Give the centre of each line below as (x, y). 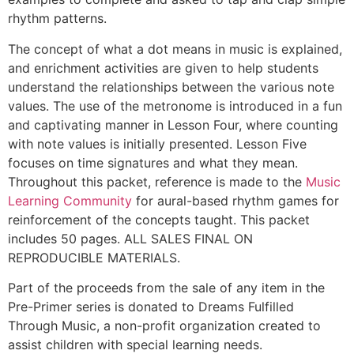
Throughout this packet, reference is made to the (157, 181)
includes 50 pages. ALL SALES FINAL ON (130, 238)
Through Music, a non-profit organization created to (164, 326)
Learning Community (72, 200)
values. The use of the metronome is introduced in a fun (175, 105)
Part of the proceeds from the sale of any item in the (166, 288)
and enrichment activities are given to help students (163, 68)
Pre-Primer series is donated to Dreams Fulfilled (151, 307)
